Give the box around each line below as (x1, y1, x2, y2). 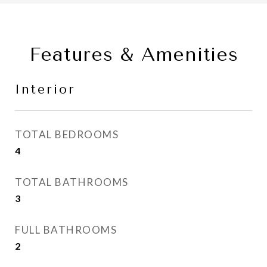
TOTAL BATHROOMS (15, 176, 129, 188)
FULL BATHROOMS (15, 223, 117, 236)
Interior (15, 82, 76, 97)
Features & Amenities (29, 44, 238, 66)
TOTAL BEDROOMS (15, 128, 119, 141)
